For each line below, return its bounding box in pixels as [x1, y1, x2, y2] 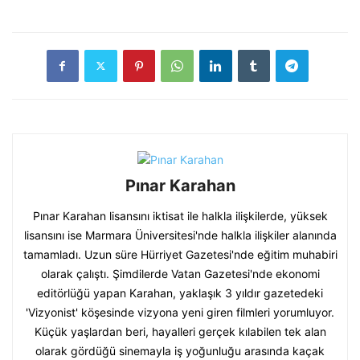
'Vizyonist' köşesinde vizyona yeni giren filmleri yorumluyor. [26, 305, 334, 319]
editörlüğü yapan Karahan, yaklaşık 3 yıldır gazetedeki [37, 285, 323, 300]
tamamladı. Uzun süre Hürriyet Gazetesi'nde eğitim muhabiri [22, 247, 337, 261]
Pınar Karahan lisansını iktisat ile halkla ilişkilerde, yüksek [32, 208, 328, 223]
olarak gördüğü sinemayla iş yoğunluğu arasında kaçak [35, 343, 325, 358]
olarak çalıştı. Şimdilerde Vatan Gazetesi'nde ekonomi [40, 266, 320, 280]
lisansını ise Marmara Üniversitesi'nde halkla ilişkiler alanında [23, 227, 337, 242]
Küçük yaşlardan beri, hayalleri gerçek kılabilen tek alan [34, 324, 326, 338]
